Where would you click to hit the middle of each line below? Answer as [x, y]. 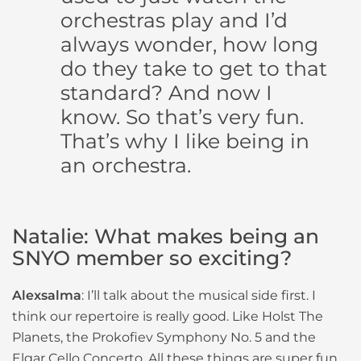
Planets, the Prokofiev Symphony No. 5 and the [164, 338]
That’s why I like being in [185, 141]
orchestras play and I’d [174, 21]
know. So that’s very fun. [182, 117]
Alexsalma [47, 296]
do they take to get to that [194, 69]
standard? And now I [166, 93]
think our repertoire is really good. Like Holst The [168, 317]
